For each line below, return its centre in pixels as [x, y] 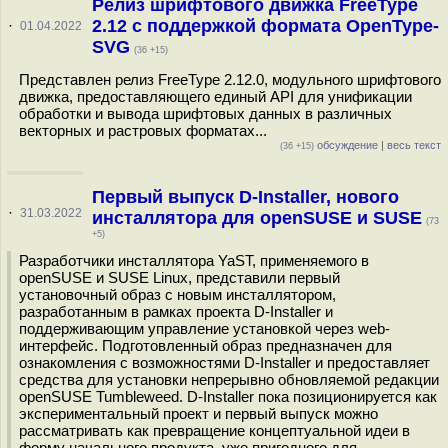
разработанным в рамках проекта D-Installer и [176, 311]
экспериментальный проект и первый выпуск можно [198, 413]
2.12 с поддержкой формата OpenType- [265, 26]
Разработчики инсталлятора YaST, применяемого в [194, 260]
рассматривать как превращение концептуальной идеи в [214, 430]
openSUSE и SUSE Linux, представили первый [179, 277]
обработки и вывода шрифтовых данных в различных [205, 113]
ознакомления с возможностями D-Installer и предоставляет [224, 362]
